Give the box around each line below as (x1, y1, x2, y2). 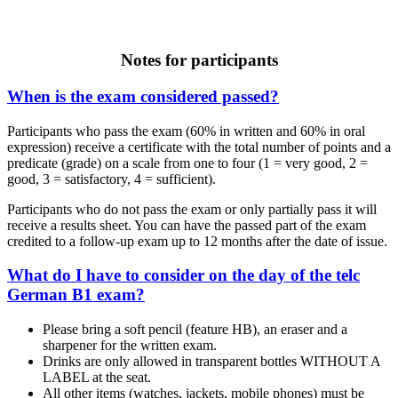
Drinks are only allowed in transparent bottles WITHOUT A (43, 353, 380, 369)
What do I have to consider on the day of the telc (7, 266, 360, 285)
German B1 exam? (7, 285, 145, 305)
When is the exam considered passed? (7, 86, 279, 106)
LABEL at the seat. (43, 369, 151, 385)
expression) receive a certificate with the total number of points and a (7, 139, 391, 155)
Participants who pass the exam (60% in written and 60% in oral (7, 123, 365, 139)
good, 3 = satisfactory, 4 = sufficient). (7, 171, 216, 187)
